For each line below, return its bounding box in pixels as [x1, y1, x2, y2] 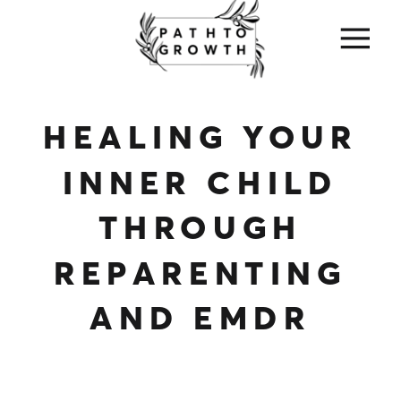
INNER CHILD [62, 162, 339, 203]
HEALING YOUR [43, 117, 358, 158]
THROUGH [98, 208, 303, 248]
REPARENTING [54, 252, 347, 294]
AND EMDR [90, 298, 311, 338]
